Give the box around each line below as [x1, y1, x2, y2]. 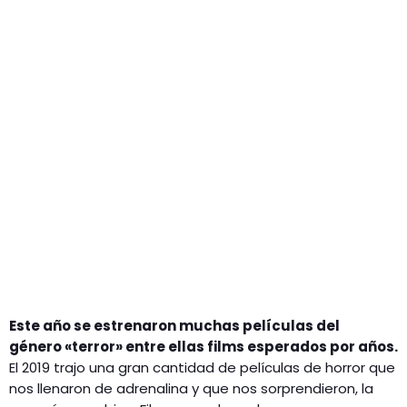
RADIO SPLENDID [27, 33, 145, 53]
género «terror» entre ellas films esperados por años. [9, 337, 398, 357]
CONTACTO [27, 76, 113, 96]
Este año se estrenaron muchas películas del [9, 316, 340, 336]
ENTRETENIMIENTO [49, 56, 165, 73]
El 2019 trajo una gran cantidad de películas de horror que [9, 358, 395, 378]
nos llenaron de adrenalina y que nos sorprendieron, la [9, 379, 373, 399]
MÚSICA [49, 25, 98, 41]
